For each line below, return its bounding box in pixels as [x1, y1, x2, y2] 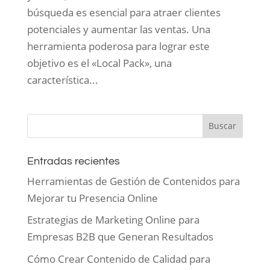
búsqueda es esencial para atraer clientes [27, 5, 221, 19]
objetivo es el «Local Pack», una [27, 55, 172, 70]
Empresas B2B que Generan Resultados [27, 230, 213, 244]
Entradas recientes [27, 155, 120, 167]
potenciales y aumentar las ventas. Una [27, 22, 210, 36]
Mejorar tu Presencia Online [27, 190, 158, 205]
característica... [27, 72, 98, 87]
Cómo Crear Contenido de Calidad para [27, 251, 210, 266]
